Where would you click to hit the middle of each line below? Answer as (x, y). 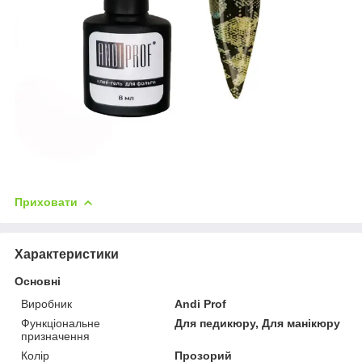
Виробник (46, 303)
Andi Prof (201, 303)
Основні (38, 281)
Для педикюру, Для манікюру (258, 323)
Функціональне (61, 323)
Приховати (46, 202)
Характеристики (67, 254)
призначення (55, 336)
